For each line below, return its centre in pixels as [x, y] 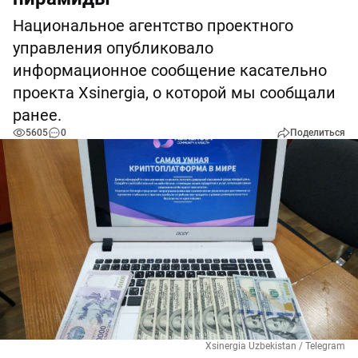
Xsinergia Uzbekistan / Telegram [275, 346]
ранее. [37, 115]
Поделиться [318, 133]
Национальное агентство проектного [153, 26]
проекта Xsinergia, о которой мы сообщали [174, 93]
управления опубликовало [113, 48]
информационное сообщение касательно [170, 70]
